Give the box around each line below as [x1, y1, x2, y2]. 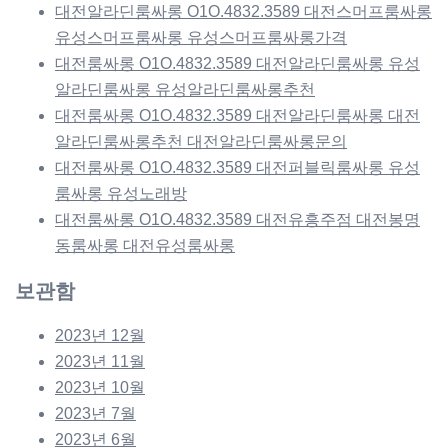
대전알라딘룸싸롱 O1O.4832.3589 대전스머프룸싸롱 [55, 2, 432, 20]
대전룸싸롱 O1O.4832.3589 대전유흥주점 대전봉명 [55, 210, 420, 228]
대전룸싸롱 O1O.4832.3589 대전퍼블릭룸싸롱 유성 [55, 158, 420, 176]
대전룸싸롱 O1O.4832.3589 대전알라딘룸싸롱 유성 [55, 54, 420, 72]
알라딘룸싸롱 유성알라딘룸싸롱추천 [55, 80, 315, 98]
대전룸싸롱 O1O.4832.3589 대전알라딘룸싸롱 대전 [55, 106, 420, 124]
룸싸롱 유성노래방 [55, 184, 187, 202]
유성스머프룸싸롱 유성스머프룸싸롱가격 [55, 28, 347, 46]
